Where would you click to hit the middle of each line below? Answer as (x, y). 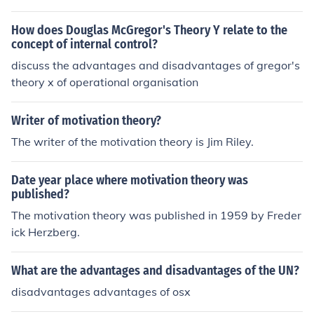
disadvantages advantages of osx (101, 292)
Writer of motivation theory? (86, 121)
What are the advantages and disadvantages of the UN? (155, 271)
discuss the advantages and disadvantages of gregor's (156, 65)
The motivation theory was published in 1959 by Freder (156, 215)
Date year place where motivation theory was (130, 180)
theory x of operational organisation (105, 82)
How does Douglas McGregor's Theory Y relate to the (149, 30)
